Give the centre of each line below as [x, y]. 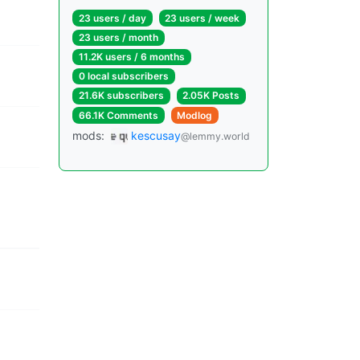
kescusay [156, 135]
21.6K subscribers [121, 96]
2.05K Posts [211, 96]
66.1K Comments [118, 115]
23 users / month [118, 37]
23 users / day [112, 18]
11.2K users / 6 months [131, 57]
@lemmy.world [215, 136]
